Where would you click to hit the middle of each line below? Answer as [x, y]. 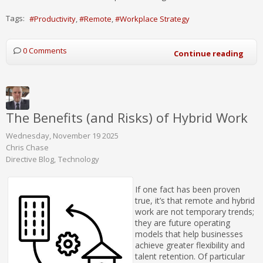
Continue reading [209, 53]
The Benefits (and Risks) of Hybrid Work [127, 117]
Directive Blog [30, 159]
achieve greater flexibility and [190, 245]
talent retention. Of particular [190, 256]
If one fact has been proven [188, 189]
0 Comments [45, 50]
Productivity [55, 18]
